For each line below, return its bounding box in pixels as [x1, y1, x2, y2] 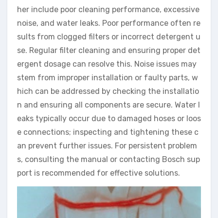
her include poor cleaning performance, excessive [17, 5, 200, 15]
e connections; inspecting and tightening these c [17, 127, 199, 137]
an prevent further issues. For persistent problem [17, 141, 197, 151]
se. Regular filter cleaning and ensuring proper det [17, 46, 200, 55]
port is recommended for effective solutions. [17, 168, 180, 178]
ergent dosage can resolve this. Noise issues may [17, 59, 197, 69]
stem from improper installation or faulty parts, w [17, 73, 198, 83]
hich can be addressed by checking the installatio [17, 87, 199, 96]
